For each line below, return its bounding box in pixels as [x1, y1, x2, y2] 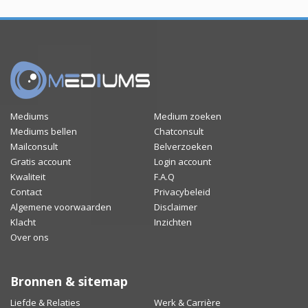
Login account [154, 155, 211, 168]
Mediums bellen [10, 125, 77, 138]
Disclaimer [154, 201, 197, 214]
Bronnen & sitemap [10, 273, 128, 290]
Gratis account [10, 155, 71, 168]
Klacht [10, 216, 36, 229]
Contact [10, 186, 42, 199]
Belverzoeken [154, 140, 212, 153]
